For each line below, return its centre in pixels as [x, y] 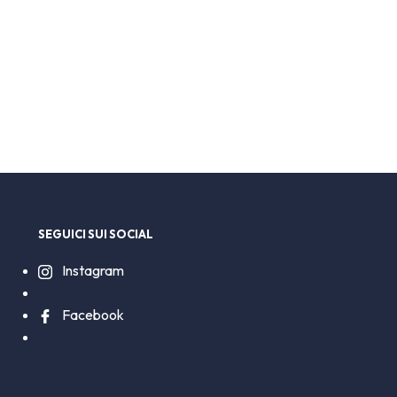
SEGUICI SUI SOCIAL [95, 234]
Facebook [91, 315]
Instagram [91, 271]
